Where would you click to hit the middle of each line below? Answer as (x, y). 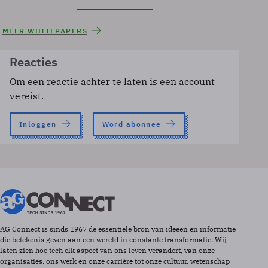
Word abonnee (132, 124)
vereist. (27, 96)
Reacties (33, 62)
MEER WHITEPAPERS (45, 31)
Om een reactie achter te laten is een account (112, 81)
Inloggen (38, 124)
